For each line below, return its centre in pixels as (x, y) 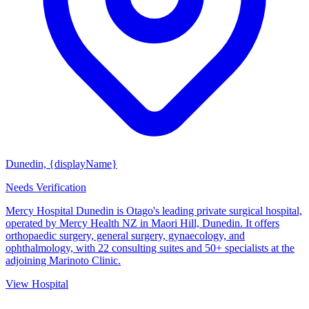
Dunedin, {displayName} (61, 164)
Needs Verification (46, 188)
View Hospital (37, 284)
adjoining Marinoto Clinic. (63, 261)
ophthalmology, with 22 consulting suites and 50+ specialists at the (150, 248)
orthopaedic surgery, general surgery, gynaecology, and (125, 236)
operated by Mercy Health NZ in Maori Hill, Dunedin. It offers (142, 223)
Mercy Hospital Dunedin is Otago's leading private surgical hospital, (154, 211)
